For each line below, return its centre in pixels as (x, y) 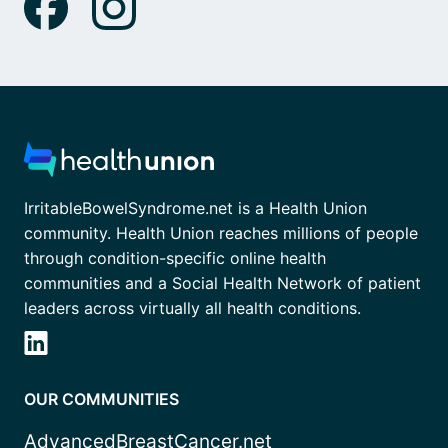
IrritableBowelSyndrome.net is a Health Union (195, 208)
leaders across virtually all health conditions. (192, 308)
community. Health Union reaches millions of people (221, 233)
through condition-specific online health (175, 258)
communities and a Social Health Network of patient (222, 283)
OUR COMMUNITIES (101, 399)
